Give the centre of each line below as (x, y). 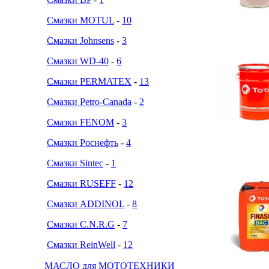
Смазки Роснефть (83, 143)
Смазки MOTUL (80, 20)
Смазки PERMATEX (89, 81)
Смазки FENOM (80, 122)
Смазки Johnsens (80, 41)
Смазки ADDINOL (86, 204)
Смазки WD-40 (78, 61)
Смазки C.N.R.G (81, 224)
